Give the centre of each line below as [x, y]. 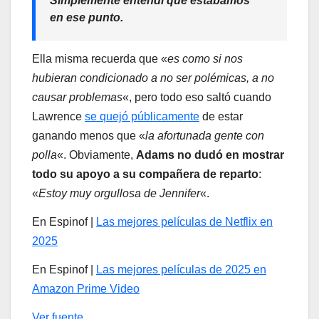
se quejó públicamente [142, 117]
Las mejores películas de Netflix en [184, 222]
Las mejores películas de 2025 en [181, 270]
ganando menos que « [89, 136]
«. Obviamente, [96, 155]
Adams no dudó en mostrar [210, 155]
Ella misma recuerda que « [100, 59]
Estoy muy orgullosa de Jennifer [119, 194]
